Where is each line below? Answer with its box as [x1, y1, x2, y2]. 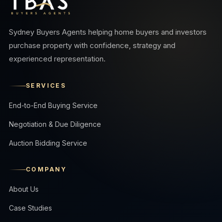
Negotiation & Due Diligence [9, 120, 101, 129]
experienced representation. [9, 54, 106, 64]
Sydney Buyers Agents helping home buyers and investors [9, 27, 207, 37]
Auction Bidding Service [9, 139, 87, 148]
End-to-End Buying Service [9, 101, 98, 110]
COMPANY [26, 166, 67, 173]
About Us [9, 185, 39, 194]
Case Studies [9, 204, 52, 213]
